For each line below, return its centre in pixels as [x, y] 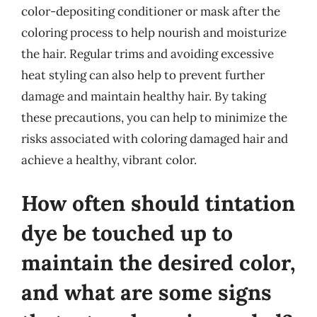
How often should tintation [158, 203]
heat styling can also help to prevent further [143, 75]
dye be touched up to [127, 233]
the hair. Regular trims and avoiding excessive [148, 53]
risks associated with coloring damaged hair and [155, 138]
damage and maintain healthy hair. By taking [144, 96]
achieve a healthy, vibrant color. [109, 160]
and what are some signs [146, 292]
